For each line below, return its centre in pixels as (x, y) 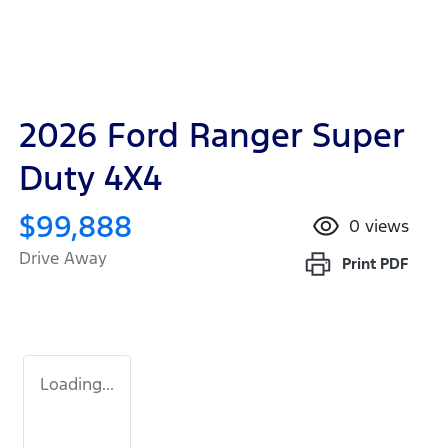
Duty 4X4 (90, 179)
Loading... (77, 384)
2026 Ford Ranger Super (211, 136)
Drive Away (63, 258)
